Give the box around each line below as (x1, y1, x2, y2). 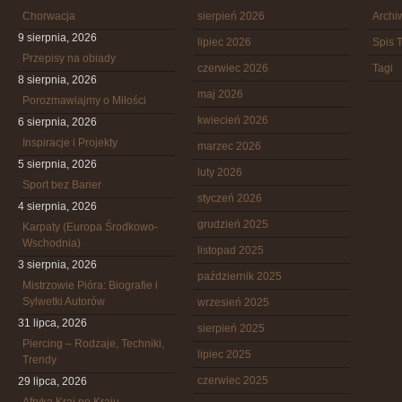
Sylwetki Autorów (22, 295, 105, 308)
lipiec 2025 (197, 348, 251, 361)
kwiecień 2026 (197, 114, 268, 127)
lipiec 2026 (197, 36, 251, 48)
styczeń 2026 (197, 192, 262, 205)
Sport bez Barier (22, 179, 101, 191)
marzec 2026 (197, 140, 261, 153)
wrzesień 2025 (197, 296, 269, 309)
